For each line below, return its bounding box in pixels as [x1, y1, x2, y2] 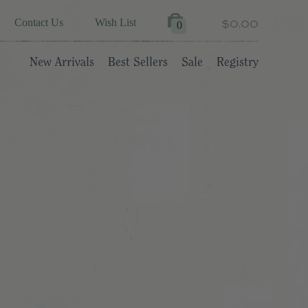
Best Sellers [108, 56, 168, 68]
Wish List [95, 16, 136, 29]
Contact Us [14, 16, 63, 28]
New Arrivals [30, 56, 94, 68]
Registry [217, 56, 258, 68]
